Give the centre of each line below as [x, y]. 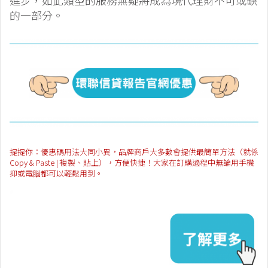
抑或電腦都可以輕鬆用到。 [56, 173]
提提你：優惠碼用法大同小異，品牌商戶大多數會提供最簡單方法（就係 [134, 152]
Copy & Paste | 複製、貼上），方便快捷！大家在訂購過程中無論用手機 [132, 163]
